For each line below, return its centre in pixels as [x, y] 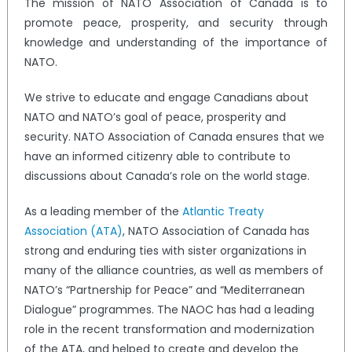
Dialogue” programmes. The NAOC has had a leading [169, 310]
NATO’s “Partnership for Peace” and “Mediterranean [164, 290]
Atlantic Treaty [223, 212]
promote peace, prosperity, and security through [176, 23]
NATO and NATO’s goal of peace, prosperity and [155, 117]
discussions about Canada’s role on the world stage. [167, 176]
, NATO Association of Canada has [216, 231]
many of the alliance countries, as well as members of [174, 271]
